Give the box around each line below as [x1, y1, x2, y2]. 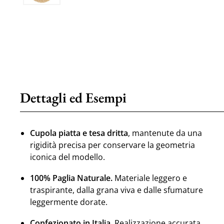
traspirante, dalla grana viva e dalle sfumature [29, 184, 203, 195]
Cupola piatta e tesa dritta [29, 127, 128, 138]
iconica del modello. [29, 151, 105, 162]
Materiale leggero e [112, 172, 187, 183]
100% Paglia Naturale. [29, 172, 112, 183]
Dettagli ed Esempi [20, 88, 127, 106]
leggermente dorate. [29, 196, 107, 207]
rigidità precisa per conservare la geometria [29, 139, 195, 150]
